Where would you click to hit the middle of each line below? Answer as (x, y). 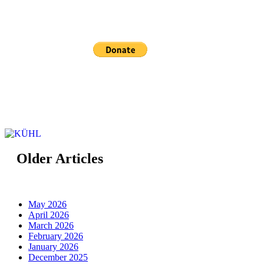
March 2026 (51, 226)
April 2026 (49, 215)
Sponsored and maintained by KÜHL (111, 100)
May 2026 (47, 204)
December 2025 (58, 258)
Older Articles (60, 158)
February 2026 (56, 236)
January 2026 (53, 247)
